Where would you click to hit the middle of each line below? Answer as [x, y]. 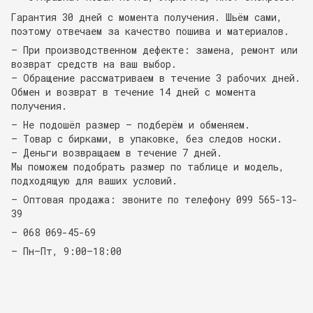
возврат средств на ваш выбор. [94, 64]
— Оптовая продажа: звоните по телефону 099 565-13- [154, 199]
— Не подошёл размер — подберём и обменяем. [131, 124]
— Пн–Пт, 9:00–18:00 [66, 251]
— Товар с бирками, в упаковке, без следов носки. [147, 138]
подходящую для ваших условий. [94, 180]
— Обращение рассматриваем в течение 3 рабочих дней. [156, 78]
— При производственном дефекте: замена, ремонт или [154, 50]
